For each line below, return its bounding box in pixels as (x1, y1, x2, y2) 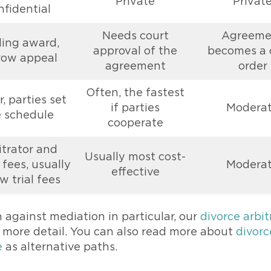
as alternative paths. (2, 242, 117, 253)
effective (111, 167, 160, 178)
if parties (111, 103, 160, 114)
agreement (105, 61, 166, 72)
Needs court (102, 31, 169, 42)
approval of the (93, 46, 177, 57)
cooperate (107, 118, 163, 129)
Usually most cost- (85, 152, 186, 163)
